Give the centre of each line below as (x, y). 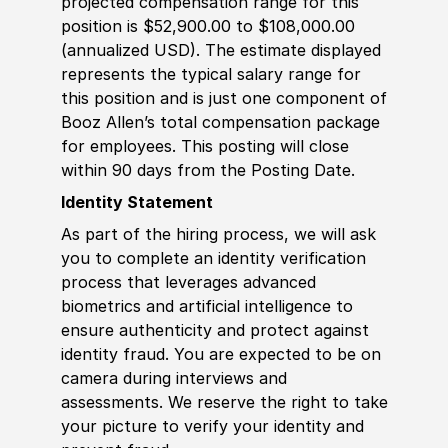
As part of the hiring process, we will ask (218, 234)
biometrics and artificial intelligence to (206, 306)
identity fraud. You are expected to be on (220, 354)
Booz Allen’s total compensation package (220, 122)
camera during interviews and (173, 378)
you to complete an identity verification (213, 258)
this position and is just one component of (223, 98)
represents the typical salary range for (210, 74)
